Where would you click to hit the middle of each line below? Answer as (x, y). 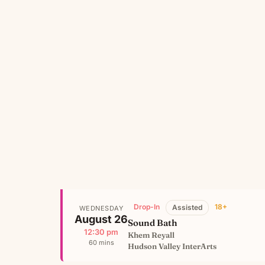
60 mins (101, 243)
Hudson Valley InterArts (172, 246)
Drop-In (147, 207)
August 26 (101, 219)
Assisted (187, 208)
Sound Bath (153, 223)
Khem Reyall (151, 235)
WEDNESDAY (101, 209)
